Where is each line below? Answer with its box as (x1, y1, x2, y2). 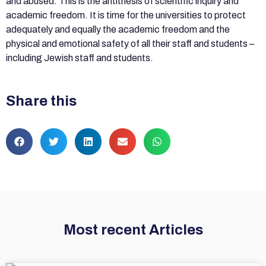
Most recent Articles (63, 222, 203, 238)
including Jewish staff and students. (6, 52, 153, 63)
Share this (6, 93, 77, 109)
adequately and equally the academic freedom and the (6, 24, 230, 34)
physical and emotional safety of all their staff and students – (6, 38, 254, 49)
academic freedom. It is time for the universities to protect (6, 9, 246, 20)
